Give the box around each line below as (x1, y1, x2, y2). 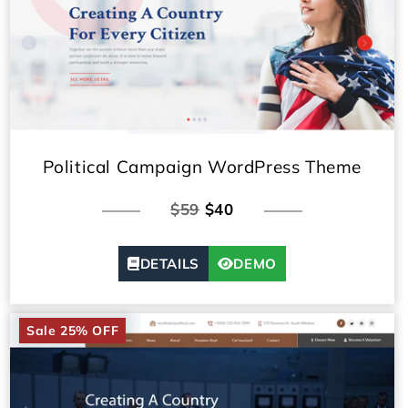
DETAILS (139, 254, 199, 272)
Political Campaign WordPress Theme (42, 155, 362, 178)
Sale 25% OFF (26, 321, 119, 339)
